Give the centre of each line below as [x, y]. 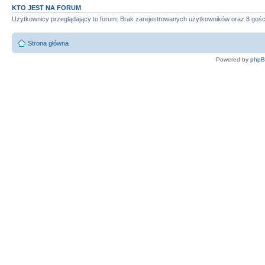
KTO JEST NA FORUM [46, 7]
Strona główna [48, 43]
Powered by [233, 60]
